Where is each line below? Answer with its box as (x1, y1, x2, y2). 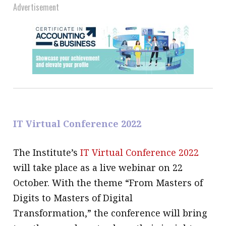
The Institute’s (13, 146, 81, 158)
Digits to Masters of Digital (13, 191, 133, 204)
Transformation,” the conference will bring (13, 206, 208, 219)
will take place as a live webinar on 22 (13, 161, 183, 174)
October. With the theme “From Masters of (13, 176, 203, 189)
